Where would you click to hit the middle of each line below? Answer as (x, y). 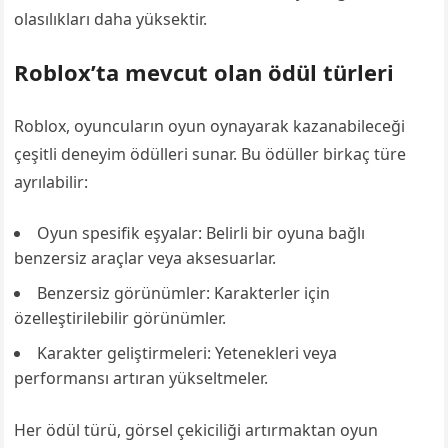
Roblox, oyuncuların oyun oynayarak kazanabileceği (210, 126)
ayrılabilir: (51, 182)
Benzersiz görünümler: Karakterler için (184, 293)
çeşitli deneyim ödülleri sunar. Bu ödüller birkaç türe (210, 154)
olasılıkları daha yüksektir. (111, 19)
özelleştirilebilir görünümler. (120, 318)
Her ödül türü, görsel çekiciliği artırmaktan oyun (196, 430)
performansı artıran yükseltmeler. (141, 378)
